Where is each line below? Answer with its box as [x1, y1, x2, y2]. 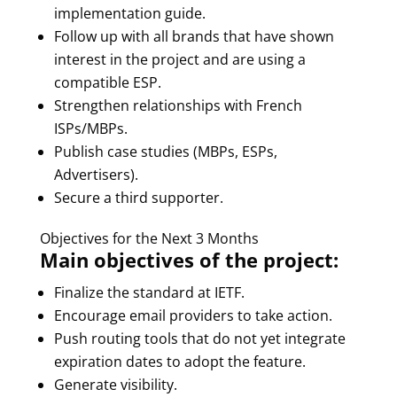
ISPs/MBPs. [53, 119, 128, 138]
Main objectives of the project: [39, 246, 339, 273]
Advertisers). [53, 165, 138, 184]
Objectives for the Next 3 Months [39, 229, 259, 248]
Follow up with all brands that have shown [53, 27, 334, 46]
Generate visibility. [53, 375, 177, 394]
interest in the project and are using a [53, 50, 306, 69]
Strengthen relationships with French [53, 96, 302, 115]
